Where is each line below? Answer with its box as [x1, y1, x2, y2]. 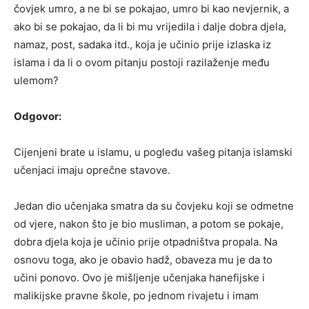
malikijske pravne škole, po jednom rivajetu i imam [14, 288, 259, 302]
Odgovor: [14, 109, 61, 123]
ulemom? [14, 73, 59, 87]
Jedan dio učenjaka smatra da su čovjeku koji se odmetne [14, 199, 294, 212]
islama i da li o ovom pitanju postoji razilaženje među [14, 55, 270, 69]
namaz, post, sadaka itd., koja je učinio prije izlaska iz [14, 37, 271, 51]
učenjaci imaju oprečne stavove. [14, 163, 170, 177]
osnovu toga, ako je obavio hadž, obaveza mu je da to [14, 252, 272, 266]
